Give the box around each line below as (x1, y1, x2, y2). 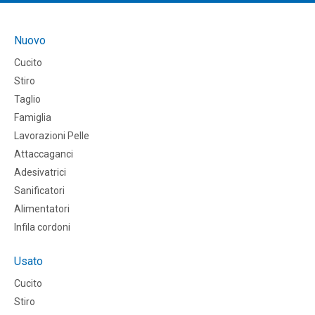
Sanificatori (14, 185, 65, 197)
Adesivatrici (14, 167, 66, 179)
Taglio (14, 94, 41, 105)
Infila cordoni (14, 221, 70, 233)
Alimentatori (14, 203, 70, 215)
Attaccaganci (14, 148, 73, 160)
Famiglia (14, 112, 51, 124)
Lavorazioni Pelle (14, 130, 89, 142)
